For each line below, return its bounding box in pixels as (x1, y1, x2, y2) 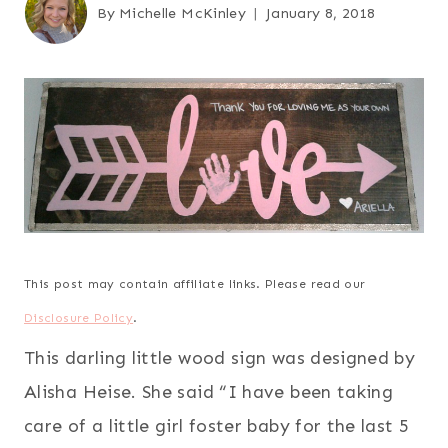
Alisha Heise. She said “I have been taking (24, 380, 394, 403)
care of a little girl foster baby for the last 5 (24, 414, 410, 437)
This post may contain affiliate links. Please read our (24, 276, 366, 291)
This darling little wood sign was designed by (24, 346, 416, 369)
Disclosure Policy (24, 310, 134, 325)
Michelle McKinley (118, 3, 247, 22)
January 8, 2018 (266, 3, 376, 22)
